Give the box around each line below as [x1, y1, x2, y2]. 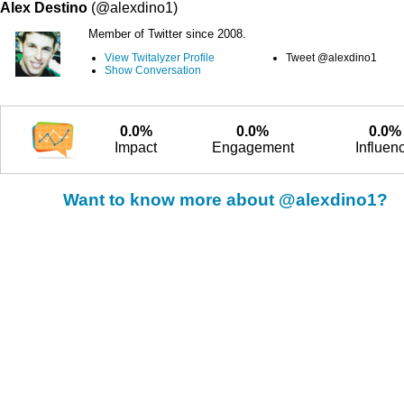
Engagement [211, 140, 294, 155]
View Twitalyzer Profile [105, 51, 215, 64]
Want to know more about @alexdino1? [63, 190, 388, 209]
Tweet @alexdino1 [286, 51, 377, 64]
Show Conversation [105, 64, 201, 77]
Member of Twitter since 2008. [85, 27, 246, 41]
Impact [115, 140, 157, 155]
